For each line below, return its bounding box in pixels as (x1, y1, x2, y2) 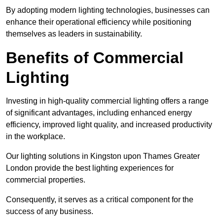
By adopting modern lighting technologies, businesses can (6, 6, 210, 15)
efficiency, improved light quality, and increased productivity (6, 120, 212, 129)
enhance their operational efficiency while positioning (6, 18, 191, 27)
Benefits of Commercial (6, 49, 184, 67)
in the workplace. (6, 132, 65, 141)
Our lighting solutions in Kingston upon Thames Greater (6, 152, 200, 161)
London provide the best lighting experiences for (6, 164, 174, 173)
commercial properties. (6, 176, 85, 184)
